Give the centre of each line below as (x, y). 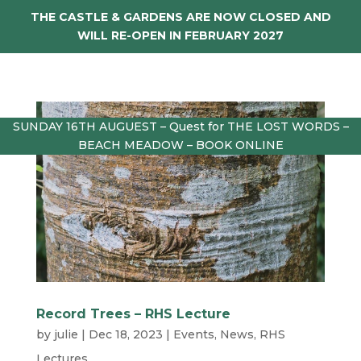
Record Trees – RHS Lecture (133, 314)
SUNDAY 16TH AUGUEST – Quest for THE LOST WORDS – (180, 127)
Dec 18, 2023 (125, 334)
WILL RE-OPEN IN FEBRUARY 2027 (180, 35)
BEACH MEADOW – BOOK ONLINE (180, 145)
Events (193, 334)
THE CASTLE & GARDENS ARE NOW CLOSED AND (180, 17)
